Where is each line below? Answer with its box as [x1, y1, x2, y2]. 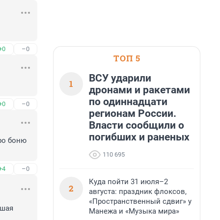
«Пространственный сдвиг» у [89, 197, 192, 206]
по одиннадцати [89, 96, 167, 108]
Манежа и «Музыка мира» [89, 207, 179, 216]
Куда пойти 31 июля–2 [89, 177, 168, 186]
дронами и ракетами [89, 84, 190, 96]
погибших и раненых [89, 131, 190, 143]
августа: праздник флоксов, [89, 187, 187, 196]
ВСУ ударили [89, 72, 151, 84]
